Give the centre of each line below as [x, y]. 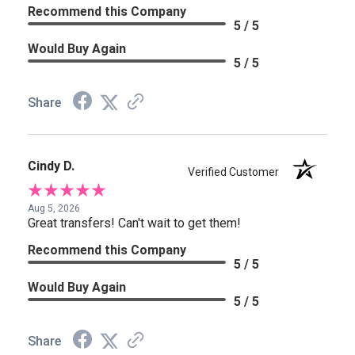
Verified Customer [237, 172]
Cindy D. [51, 166]
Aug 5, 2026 [54, 209]
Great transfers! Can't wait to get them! [134, 223]
